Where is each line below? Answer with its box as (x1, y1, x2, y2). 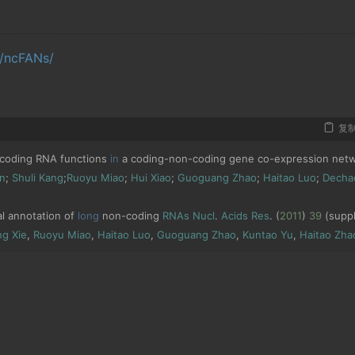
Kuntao (242, 227, 277, 241)
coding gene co (193, 151, 269, 165)
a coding (119, 151, 164, 165)
